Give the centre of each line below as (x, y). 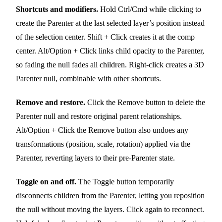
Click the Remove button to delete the (145, 103)
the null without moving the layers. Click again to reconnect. (110, 210)
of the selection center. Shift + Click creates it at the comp (105, 37)
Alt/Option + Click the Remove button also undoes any (102, 130)
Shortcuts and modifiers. (57, 9)
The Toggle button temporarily (125, 182)
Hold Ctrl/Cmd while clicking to (150, 9)
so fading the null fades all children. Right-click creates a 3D (110, 65)
